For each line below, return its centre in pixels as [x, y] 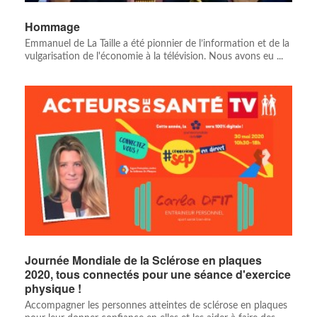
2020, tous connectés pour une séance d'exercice [158, 275]
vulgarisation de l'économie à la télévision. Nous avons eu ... [154, 57]
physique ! [53, 289]
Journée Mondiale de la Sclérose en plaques [143, 260]
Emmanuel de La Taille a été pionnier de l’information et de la [157, 44]
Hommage [52, 27]
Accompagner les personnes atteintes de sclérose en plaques [156, 306]
